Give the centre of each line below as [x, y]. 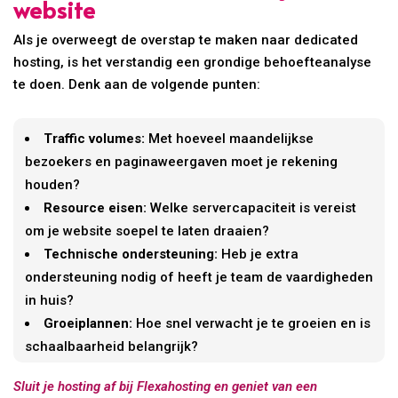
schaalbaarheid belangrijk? [112, 346]
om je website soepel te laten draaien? [147, 231]
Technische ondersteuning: [131, 254]
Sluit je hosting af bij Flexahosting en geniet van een [166, 386]
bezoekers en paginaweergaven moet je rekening [182, 161]
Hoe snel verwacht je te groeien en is [252, 323]
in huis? [50, 300]
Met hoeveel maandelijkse [230, 138]
